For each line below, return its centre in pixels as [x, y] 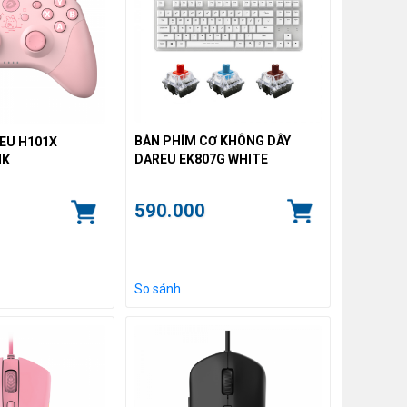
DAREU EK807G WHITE [201, 159]
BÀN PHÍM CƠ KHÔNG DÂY [212, 140]
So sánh [157, 288]
